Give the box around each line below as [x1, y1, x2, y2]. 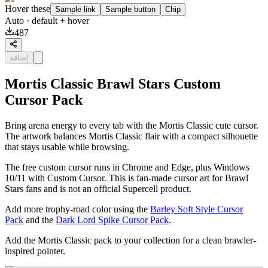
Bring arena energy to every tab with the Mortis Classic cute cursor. [5, 120, 258, 131]
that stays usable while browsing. [5, 142, 129, 153]
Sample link [55, 5, 96, 14]
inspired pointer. [5, 246, 65, 257]
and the [23, 215, 56, 226]
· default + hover [24, 16, 89, 26]
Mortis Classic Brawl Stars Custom [5, 76, 221, 92]
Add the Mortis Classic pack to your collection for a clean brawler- [5, 235, 256, 246]
